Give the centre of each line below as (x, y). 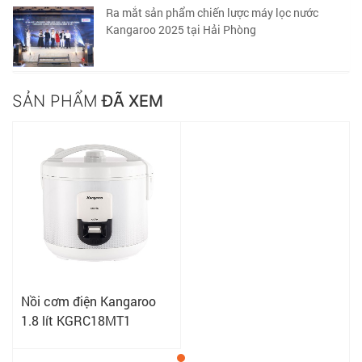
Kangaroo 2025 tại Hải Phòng (181, 30)
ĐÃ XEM (130, 101)
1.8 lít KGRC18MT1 (76, 321)
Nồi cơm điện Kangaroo (88, 301)
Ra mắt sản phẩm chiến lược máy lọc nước (212, 13)
